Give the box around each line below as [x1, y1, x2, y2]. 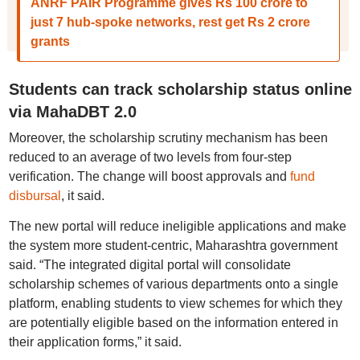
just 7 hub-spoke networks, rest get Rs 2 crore [30, 15, 310, 29]
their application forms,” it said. [8, 335, 182, 349]
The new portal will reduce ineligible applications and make [8, 219, 346, 233]
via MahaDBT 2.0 [8, 103, 137, 121]
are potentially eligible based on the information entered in [8, 316, 338, 329]
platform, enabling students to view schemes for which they [8, 297, 342, 310]
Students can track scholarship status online [8, 80, 352, 98]
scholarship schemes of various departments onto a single [8, 277, 338, 291]
